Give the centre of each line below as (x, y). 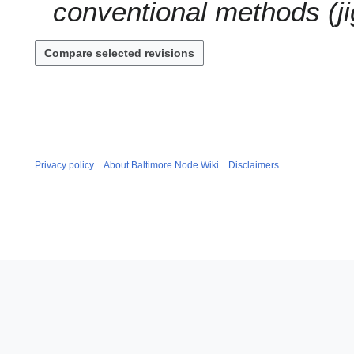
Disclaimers (254, 166)
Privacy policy (64, 166)
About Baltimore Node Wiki (161, 166)
